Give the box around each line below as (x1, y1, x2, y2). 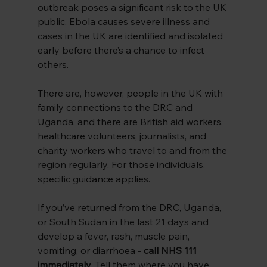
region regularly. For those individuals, (37, 159, 207, 171)
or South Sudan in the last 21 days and (37, 216, 211, 228)
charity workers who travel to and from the (37, 144, 229, 157)
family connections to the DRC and (37, 101, 195, 114)
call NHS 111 (143, 244, 199, 257)
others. (37, 58, 69, 71)
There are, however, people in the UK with (37, 87, 225, 100)
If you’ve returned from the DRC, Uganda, (37, 201, 223, 214)
